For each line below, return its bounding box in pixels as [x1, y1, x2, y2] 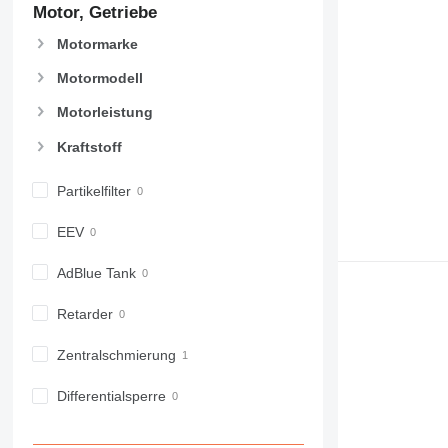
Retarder [56, 305, 113, 322]
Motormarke [56, 36, 138, 53]
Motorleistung [56, 104, 153, 121]
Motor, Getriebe [32, 3, 157, 23]
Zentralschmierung [56, 347, 176, 364]
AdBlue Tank [56, 264, 136, 281]
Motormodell [56, 70, 143, 87]
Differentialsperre [56, 388, 166, 405]
